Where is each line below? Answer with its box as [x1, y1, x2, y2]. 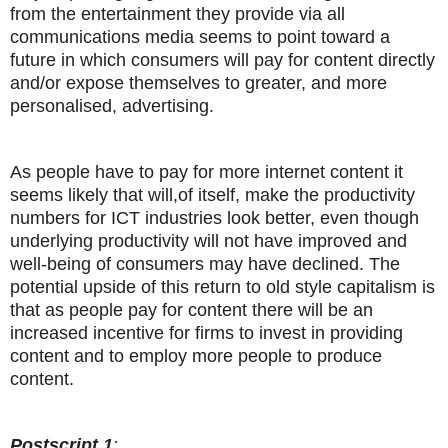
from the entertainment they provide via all [10, 3, 345, 24]
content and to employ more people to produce [10, 345, 382, 366]
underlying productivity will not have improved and [10, 230, 407, 251]
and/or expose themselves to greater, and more [10, 72, 387, 93]
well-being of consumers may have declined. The [10, 253, 400, 274]
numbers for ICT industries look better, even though [10, 207, 419, 228]
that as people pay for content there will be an [10, 299, 373, 320]
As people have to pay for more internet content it [10, 161, 403, 182]
